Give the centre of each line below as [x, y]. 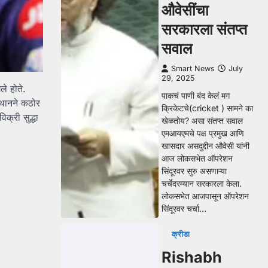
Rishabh [192, 257]
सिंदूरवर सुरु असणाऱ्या [194, 171]
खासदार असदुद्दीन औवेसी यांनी [205, 146]
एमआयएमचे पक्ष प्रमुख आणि [203, 133]
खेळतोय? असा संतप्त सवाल [202, 121]
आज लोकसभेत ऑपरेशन [197, 158]
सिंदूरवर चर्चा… [184, 208]
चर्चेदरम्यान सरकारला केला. [202, 183]
